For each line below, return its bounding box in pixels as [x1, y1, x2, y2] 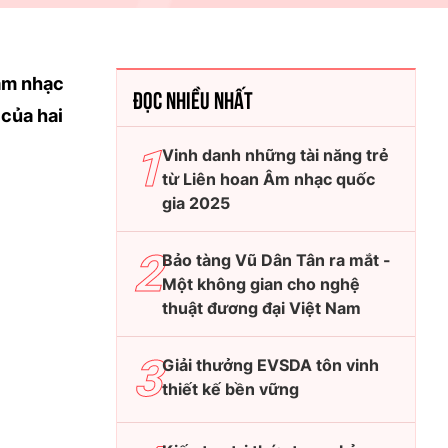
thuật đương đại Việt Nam [162, 298, 361, 319]
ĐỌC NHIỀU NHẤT [133, 83, 253, 114]
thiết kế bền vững [162, 379, 299, 400]
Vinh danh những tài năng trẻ [162, 145, 389, 166]
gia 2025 [162, 193, 230, 214]
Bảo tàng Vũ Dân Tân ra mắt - [162, 250, 391, 271]
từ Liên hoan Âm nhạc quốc [162, 169, 375, 190]
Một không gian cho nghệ [162, 274, 360, 295]
